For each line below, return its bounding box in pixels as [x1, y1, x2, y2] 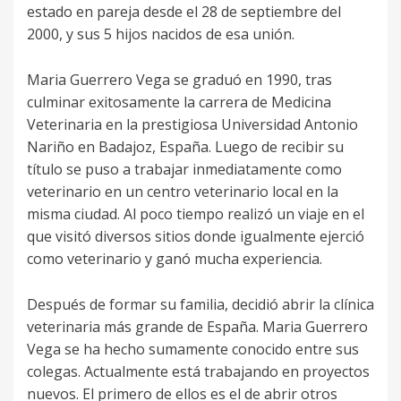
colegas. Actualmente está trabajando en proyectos [27, 362, 370, 382]
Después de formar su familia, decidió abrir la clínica [27, 294, 374, 315]
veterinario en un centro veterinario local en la [27, 182, 338, 202]
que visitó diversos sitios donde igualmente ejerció [27, 226, 364, 247]
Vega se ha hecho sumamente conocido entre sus [27, 339, 359, 360]
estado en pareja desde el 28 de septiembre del [27, 2, 341, 22]
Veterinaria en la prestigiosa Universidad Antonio [27, 115, 358, 135]
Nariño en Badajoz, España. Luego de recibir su [27, 137, 344, 158]
